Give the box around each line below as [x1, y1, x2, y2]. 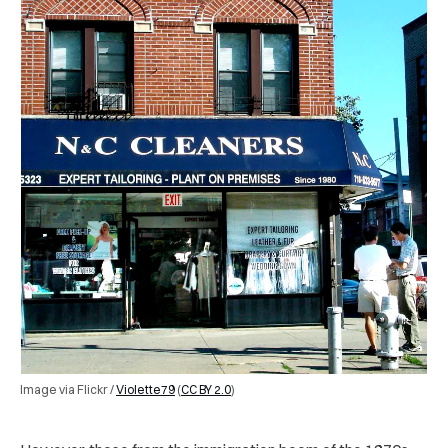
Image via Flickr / [20, 381, 116, 397]
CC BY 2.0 [181, 381, 231, 397]
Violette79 [116, 381, 175, 397]
